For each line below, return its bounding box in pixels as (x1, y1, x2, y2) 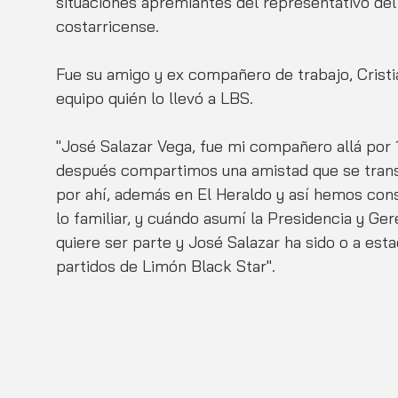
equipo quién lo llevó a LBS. (56, 87, 253, 108)
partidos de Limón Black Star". (56, 255, 275, 276)
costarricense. (56, 15, 159, 36)
